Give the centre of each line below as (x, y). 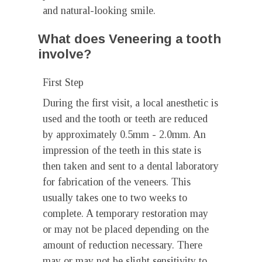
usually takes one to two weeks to (115, 198)
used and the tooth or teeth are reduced (125, 119)
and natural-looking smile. (99, 11)
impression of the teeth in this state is (122, 150)
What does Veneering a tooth (130, 39)
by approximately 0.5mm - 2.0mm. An (124, 135)
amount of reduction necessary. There (123, 245)
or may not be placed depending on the (126, 229)
